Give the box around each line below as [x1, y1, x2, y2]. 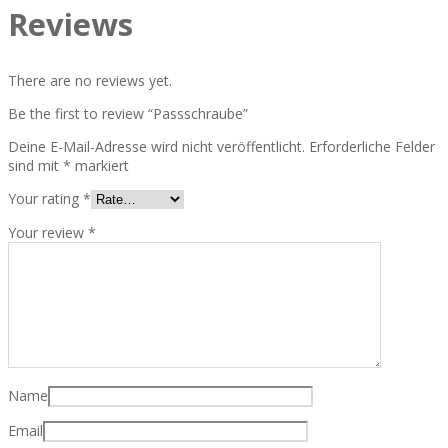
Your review [8, 222, 88, 242]
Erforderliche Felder [309, 136, 435, 156]
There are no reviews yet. [8, 70, 172, 90]
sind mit [8, 155, 63, 175]
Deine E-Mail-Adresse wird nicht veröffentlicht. [8, 136, 305, 156]
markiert [71, 155, 129, 175]
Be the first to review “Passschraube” [8, 103, 248, 123]
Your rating [8, 188, 83, 208]
